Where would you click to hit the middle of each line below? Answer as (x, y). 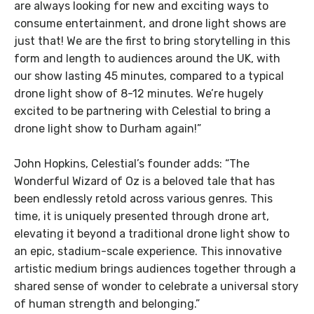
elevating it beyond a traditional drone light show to (152, 234)
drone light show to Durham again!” (108, 128)
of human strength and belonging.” (107, 304)
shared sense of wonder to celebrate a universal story (156, 287)
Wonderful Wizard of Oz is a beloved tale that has (144, 182)
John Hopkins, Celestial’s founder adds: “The (132, 164)
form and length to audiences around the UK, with (147, 58)
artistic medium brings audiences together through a (155, 269)
